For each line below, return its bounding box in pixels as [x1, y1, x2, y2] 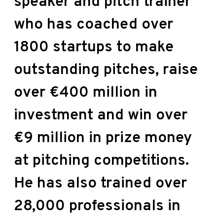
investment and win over [14, 106, 187, 125]
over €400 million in [14, 83, 157, 103]
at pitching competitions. [14, 151, 189, 171]
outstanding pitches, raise [14, 60, 198, 80]
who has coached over [14, 15, 173, 35]
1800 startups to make [14, 37, 174, 57]
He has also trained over [14, 174, 187, 193]
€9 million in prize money [14, 128, 192, 148]
